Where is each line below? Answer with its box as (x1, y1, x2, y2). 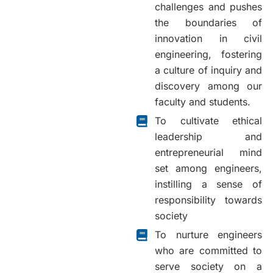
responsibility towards (155, 194, 262, 206)
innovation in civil (155, 32, 262, 44)
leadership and (155, 130, 262, 143)
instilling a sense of (155, 178, 262, 190)
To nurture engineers (155, 229, 262, 241)
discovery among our (155, 80, 262, 92)
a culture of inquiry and (155, 64, 262, 76)
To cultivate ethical (155, 115, 262, 127)
